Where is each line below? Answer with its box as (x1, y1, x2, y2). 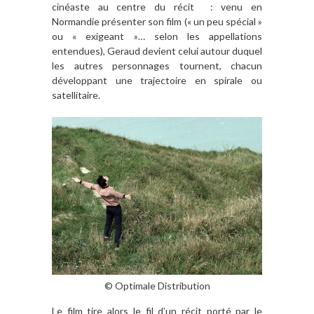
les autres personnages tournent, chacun (52, 60, 262, 72)
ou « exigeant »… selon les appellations (52, 30, 262, 43)
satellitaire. (52, 89, 100, 102)
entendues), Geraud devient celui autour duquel (52, 45, 262, 57)
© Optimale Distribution (104, 279, 210, 292)
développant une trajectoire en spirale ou (52, 74, 262, 87)
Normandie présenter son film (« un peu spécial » (52, 15, 262, 28)
